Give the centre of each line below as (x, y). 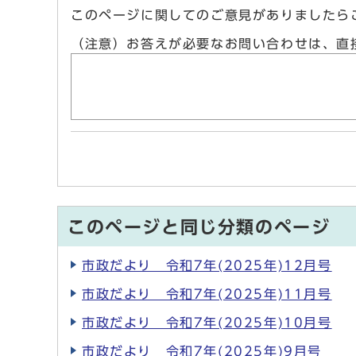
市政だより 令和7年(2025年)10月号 (207, 323)
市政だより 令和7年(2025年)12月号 (207, 266)
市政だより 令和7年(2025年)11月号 (207, 294)
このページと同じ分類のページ (199, 228)
